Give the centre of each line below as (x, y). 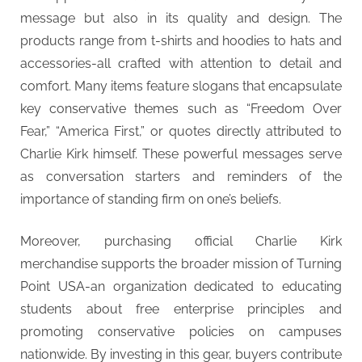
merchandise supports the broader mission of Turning (181, 263)
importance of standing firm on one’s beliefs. (151, 199)
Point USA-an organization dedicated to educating (181, 286)
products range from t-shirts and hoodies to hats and (181, 40)
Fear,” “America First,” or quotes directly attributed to (181, 131)
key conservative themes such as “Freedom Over (181, 108)
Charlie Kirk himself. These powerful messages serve (181, 154)
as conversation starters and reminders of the (181, 176)
